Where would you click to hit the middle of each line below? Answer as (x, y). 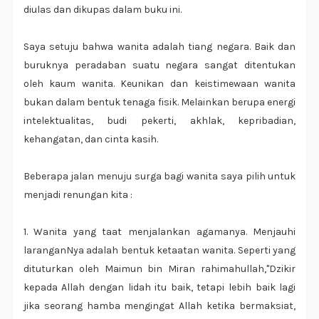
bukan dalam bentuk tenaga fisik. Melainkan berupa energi (159, 103)
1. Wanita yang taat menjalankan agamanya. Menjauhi (159, 232)
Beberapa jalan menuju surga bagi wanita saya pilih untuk (159, 177)
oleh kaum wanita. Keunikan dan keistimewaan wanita (159, 84)
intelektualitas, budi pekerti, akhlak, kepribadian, (159, 121)
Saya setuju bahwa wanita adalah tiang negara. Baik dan (159, 47)
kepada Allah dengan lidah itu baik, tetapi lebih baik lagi (159, 288)
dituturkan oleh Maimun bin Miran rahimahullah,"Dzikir (159, 269)
